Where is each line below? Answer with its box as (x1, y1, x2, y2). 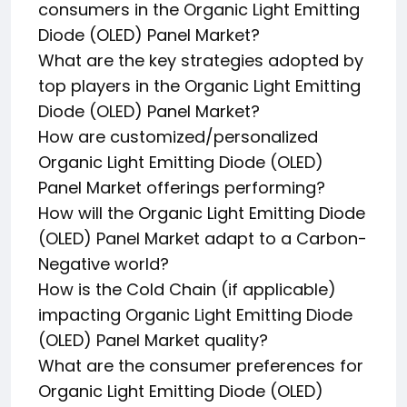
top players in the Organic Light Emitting (38, 74, 361, 97)
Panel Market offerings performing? (38, 176, 325, 199)
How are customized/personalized (38, 125, 318, 148)
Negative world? (38, 253, 169, 275)
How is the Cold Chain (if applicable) (38, 278, 336, 301)
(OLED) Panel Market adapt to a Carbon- (38, 227, 367, 250)
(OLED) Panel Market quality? (38, 329, 268, 352)
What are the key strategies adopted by (38, 49, 363, 72)
